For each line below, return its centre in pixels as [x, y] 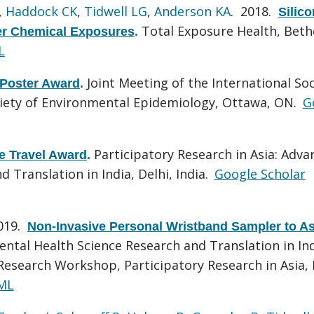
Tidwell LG [116, 11]
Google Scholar [260, 173]
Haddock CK [41, 11]
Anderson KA [192, 11]
